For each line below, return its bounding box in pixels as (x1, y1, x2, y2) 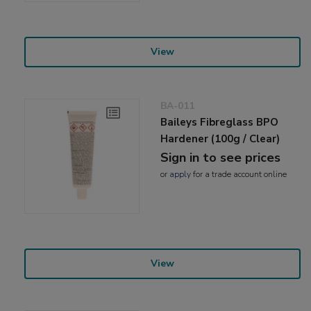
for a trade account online (191, 169, 287, 180)
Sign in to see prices (160, 149, 281, 167)
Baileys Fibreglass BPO (160, 115, 279, 130)
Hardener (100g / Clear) (160, 132, 280, 146)
